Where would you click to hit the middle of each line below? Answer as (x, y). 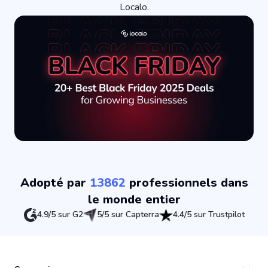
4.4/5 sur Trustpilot (208, 215)
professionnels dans (187, 182)
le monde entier (134, 199)
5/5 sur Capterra (128, 215)
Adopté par (55, 182)
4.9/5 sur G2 (60, 215)
